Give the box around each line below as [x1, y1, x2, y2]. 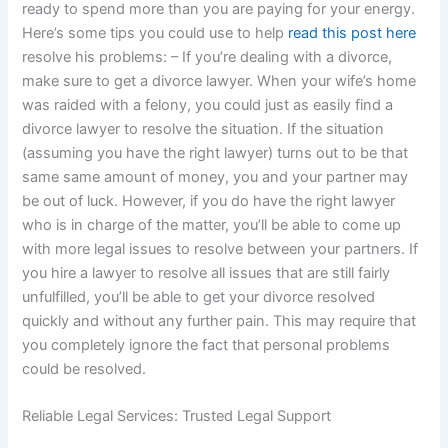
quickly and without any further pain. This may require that [22, 311, 417, 330]
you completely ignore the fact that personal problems [22, 335, 391, 354]
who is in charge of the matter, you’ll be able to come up [22, 215, 402, 234]
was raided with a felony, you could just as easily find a [22, 95, 394, 114]
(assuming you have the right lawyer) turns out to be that [22, 143, 409, 162]
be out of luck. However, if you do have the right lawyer [22, 191, 396, 210]
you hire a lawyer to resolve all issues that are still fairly [22, 263, 391, 282]
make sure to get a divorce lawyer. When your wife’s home [22, 71, 417, 90]
